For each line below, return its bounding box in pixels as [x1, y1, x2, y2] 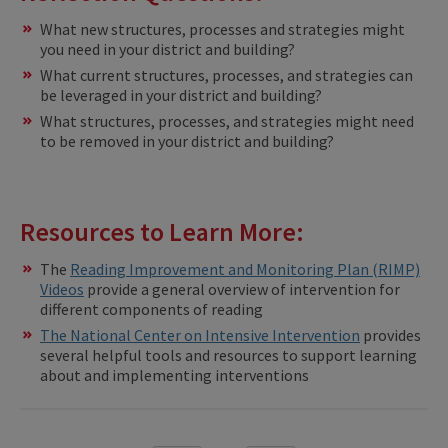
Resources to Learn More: [20, 215, 309, 249]
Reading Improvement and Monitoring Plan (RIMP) [70, 259, 420, 280]
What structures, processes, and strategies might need [40, 111, 414, 132]
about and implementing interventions [40, 365, 309, 386]
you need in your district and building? [40, 39, 295, 60]
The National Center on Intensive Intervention [40, 325, 360, 346]
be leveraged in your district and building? [40, 85, 322, 106]
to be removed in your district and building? [40, 131, 334, 152]
